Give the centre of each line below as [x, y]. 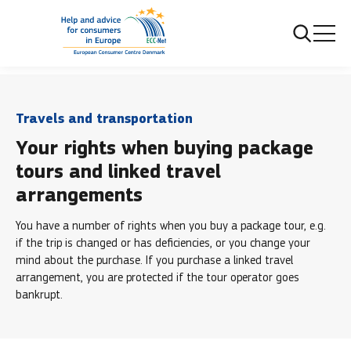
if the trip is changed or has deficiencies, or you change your [163, 242]
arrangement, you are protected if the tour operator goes [157, 277]
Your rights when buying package [165, 149]
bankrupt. [39, 294]
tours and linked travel [118, 172]
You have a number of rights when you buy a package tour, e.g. [171, 225]
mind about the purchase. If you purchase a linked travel [154, 260]
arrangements [79, 196]
